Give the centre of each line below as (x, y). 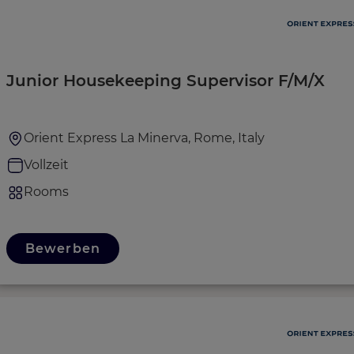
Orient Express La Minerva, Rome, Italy (144, 138)
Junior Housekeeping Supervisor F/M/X (166, 81)
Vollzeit (46, 165)
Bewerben (63, 249)
